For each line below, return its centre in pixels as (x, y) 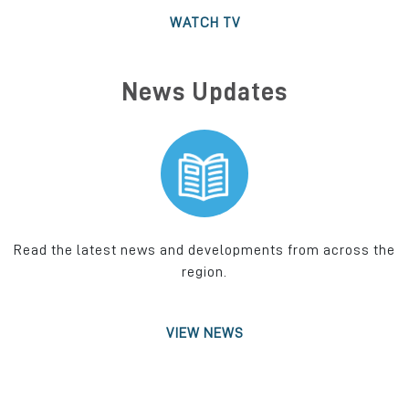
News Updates (204, 92)
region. (204, 272)
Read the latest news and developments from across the (204, 250)
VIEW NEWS (204, 333)
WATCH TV (204, 22)
